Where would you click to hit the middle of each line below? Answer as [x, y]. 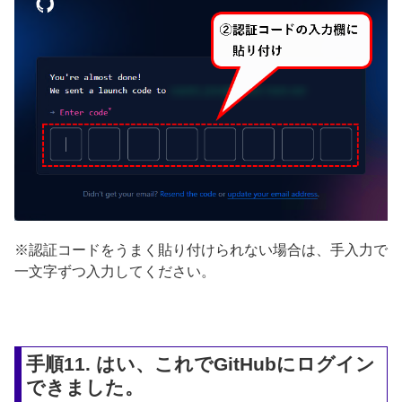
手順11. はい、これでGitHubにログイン [201, 363]
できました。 [85, 387]
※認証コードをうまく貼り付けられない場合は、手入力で [201, 249]
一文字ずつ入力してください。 [115, 271]
